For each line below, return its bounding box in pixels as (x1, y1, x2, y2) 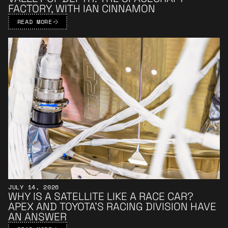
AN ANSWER (8, 210, 67, 223)
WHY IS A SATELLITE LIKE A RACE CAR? (8, 189, 193, 203)
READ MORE (17, 17, 52, 26)
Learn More (8, 38, 46, 47)
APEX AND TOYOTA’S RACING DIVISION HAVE (8, 199, 216, 213)
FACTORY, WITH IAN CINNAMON (8, 2, 155, 16)
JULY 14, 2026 (8, 182, 60, 191)
